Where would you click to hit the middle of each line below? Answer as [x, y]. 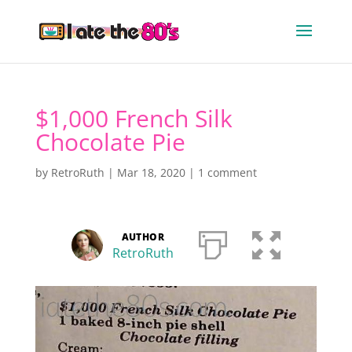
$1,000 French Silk [134, 118]
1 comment [227, 172]
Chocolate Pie [110, 142]
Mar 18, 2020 [151, 172]
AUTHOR [143, 237]
